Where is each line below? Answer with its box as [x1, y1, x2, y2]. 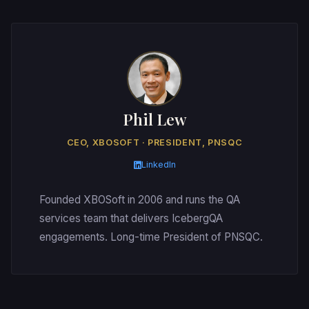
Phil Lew [123, 108, 186, 130]
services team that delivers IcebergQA [39, 211, 223, 225]
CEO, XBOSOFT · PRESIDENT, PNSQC [66, 137, 243, 148]
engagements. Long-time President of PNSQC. [39, 230, 263, 243]
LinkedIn [141, 159, 176, 170]
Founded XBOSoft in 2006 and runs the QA [39, 192, 240, 206]
